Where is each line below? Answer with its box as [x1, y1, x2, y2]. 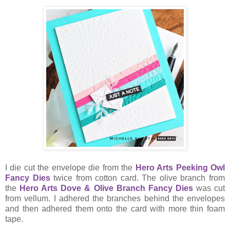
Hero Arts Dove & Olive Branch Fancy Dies [20, 184, 193, 193]
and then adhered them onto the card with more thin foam [5, 204, 225, 214]
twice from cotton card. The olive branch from [50, 174, 225, 183]
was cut [193, 184, 225, 193]
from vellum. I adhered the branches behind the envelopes [5, 194, 225, 203]
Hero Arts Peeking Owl [135, 163, 225, 172]
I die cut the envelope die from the [5, 163, 136, 172]
